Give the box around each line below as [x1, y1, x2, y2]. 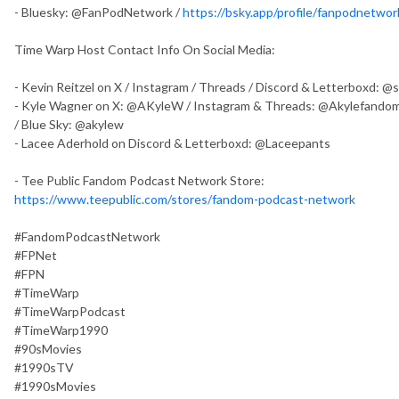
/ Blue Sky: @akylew [14, 116, 124, 132]
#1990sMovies [14, 378, 96, 394]
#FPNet [14, 247, 57, 263]
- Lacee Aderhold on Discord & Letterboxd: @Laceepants [14, 134, 330, 151]
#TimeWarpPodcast [14, 303, 126, 319]
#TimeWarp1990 [14, 322, 108, 338]
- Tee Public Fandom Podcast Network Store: [14, 172, 265, 188]
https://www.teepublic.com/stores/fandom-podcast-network [14, 191, 355, 207]
